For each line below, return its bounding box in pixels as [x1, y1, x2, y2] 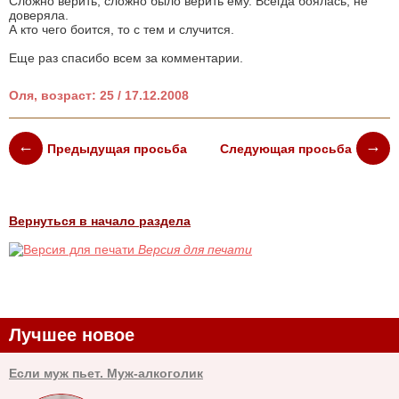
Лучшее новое [9, 325, 134, 346]
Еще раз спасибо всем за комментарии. [9, 51, 243, 66]
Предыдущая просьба [46, 141, 187, 156]
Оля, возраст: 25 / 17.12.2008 [9, 88, 189, 103]
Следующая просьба [220, 141, 353, 156]
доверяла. [9, 8, 69, 23]
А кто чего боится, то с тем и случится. [9, 22, 234, 37]
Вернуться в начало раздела [9, 214, 191, 229]
